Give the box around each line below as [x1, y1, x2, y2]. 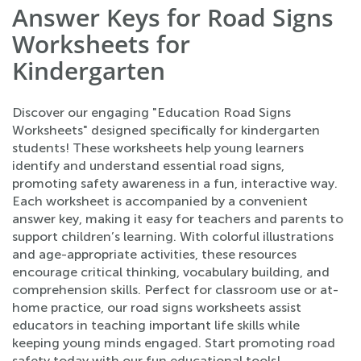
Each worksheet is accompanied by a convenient [12, 193, 308, 209]
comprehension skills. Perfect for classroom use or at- [12, 282, 338, 297]
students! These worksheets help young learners [12, 140, 304, 156]
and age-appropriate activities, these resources [12, 247, 297, 262]
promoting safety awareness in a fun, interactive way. [12, 176, 338, 191]
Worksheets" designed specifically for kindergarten [12, 122, 320, 138]
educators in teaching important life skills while [12, 317, 300, 333]
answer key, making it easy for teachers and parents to [12, 211, 343, 226]
